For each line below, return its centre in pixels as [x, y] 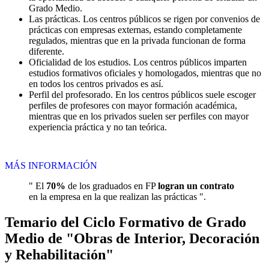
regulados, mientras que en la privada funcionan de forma [137, 41]
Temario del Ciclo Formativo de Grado [125, 222]
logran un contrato [196, 186]
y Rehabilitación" [59, 255]
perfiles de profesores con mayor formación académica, [133, 106]
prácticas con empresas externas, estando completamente [135, 30]
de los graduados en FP [112, 186]
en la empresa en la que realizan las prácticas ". [117, 197]
